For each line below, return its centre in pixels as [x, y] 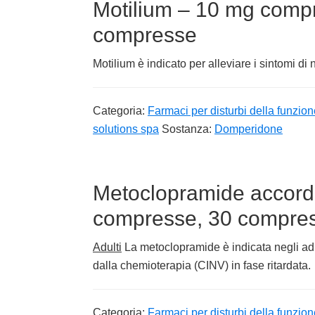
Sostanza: [188, 129]
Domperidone [249, 129]
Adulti [107, 247]
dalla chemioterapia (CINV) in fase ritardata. [202, 265]
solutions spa [126, 129]
